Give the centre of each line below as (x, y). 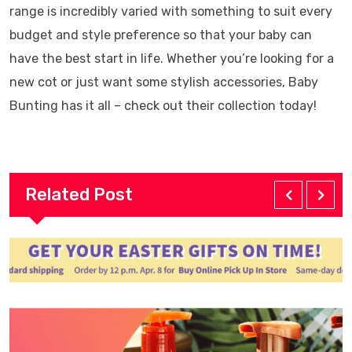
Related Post (79, 195)
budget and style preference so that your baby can (161, 35)
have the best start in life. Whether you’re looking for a (172, 59)
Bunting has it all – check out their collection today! (163, 106)
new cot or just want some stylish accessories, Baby (164, 82)
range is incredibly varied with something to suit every (171, 12)
